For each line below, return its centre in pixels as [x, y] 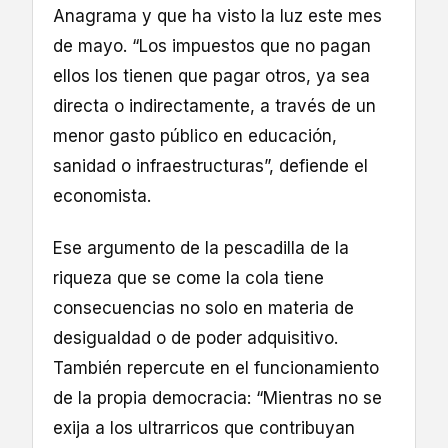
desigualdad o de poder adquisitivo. [195, 337]
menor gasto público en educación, [195, 135]
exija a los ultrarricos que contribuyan [204, 427]
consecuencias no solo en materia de [203, 307]
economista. [102, 195]
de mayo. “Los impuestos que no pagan [212, 45]
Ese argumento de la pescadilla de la [201, 247]
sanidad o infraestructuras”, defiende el [210, 165]
